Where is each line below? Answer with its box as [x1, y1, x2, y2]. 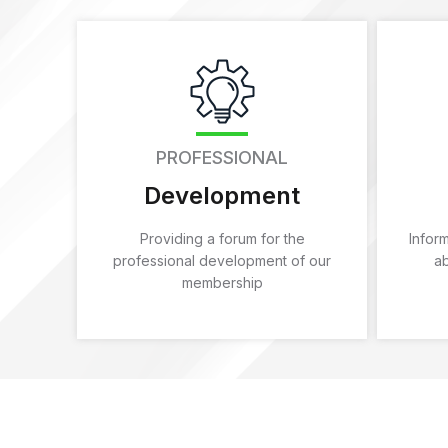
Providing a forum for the [139, 229, 305, 247]
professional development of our [113, 251, 331, 269]
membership [181, 273, 263, 291]
